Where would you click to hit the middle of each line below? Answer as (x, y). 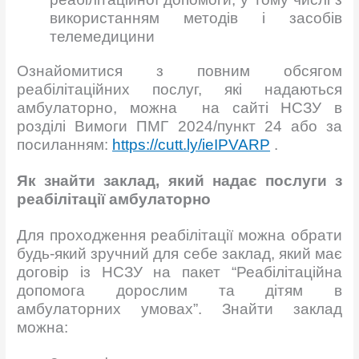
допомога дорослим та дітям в (179, 291)
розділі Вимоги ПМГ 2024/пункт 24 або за (179, 127)
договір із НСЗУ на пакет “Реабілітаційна (179, 272)
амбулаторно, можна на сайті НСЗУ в (179, 108)
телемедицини (105, 36)
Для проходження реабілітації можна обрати (179, 236)
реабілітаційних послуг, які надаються (179, 90)
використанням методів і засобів (196, 18)
